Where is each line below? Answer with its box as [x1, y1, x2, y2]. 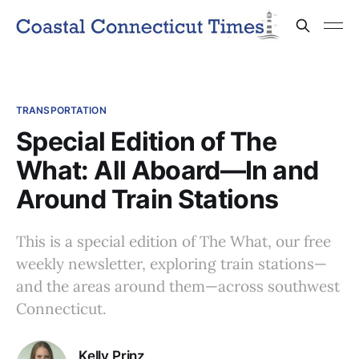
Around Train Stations [16, 184, 279, 215]
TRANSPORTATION [16, 104, 107, 116]
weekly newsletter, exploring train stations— [16, 254, 327, 273]
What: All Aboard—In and [16, 155, 319, 186]
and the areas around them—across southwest [16, 276, 340, 296]
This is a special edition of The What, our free [16, 232, 331, 251]
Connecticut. [16, 299, 107, 318]
